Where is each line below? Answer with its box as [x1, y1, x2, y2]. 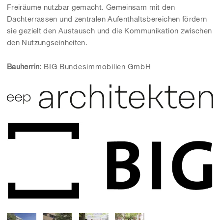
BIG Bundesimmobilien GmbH [44, 62, 151, 71]
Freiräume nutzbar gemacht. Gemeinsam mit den [7, 2, 175, 12]
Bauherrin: [7, 62, 42, 71]
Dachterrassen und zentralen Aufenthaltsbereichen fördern [7, 14, 207, 24]
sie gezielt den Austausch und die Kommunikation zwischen [7, 26, 212, 35]
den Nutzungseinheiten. [7, 38, 88, 47]
